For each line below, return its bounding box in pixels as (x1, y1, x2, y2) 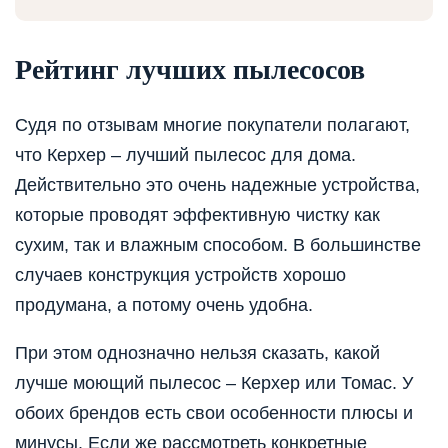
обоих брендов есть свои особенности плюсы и (15, 402, 413, 423)
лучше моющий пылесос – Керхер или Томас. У (15, 372, 413, 393)
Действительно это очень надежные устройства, (15, 174, 420, 195)
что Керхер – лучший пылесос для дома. (15, 144, 356, 165)
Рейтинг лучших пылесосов (15, 54, 365, 86)
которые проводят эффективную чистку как (15, 204, 380, 225)
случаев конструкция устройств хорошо (15, 264, 346, 285)
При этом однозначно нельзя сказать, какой (15, 342, 380, 363)
